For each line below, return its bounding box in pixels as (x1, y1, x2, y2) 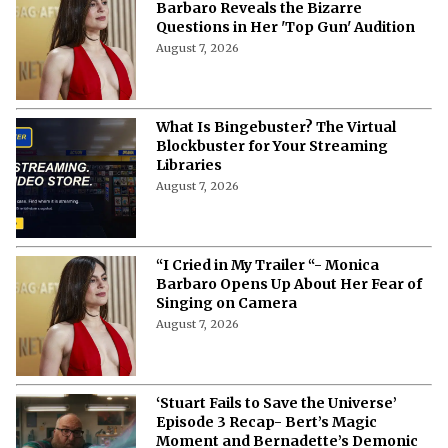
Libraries (156, 155, 222, 174)
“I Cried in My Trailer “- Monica (156, 255, 379, 274)
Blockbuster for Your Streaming (156, 136, 388, 155)
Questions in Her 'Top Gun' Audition (156, 17, 415, 36)
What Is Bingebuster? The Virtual (156, 117, 396, 136)
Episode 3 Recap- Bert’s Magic (156, 412, 377, 431)
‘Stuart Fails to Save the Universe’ (156, 393, 397, 412)
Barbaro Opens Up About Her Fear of (156, 274, 422, 293)
